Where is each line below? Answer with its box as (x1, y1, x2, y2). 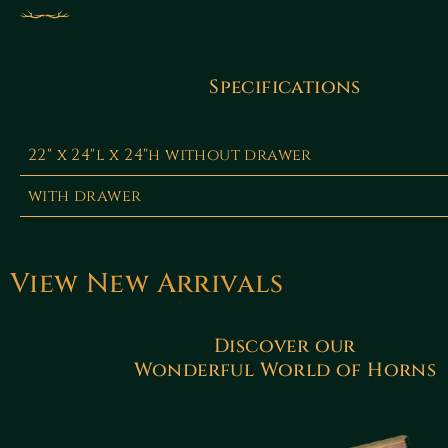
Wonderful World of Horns (133, 356, 437, 383)
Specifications (209, 73, 361, 100)
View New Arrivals (10, 265, 284, 302)
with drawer (28, 184, 142, 207)
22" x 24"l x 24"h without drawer (28, 143, 312, 166)
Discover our (214, 332, 356, 359)
